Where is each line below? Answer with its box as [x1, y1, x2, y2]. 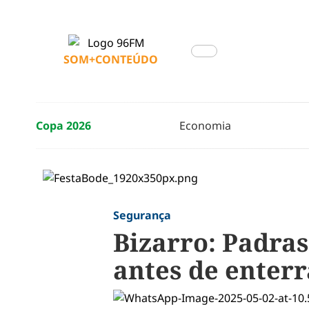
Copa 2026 [36, 118, 91, 133]
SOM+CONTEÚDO [63, 52, 158, 67]
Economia [179, 118, 231, 133]
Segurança [112, 208, 171, 223]
